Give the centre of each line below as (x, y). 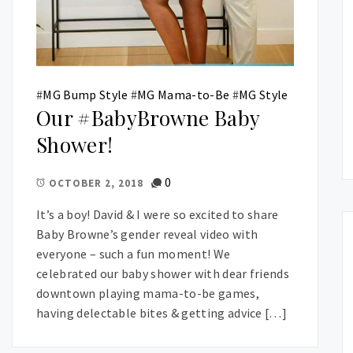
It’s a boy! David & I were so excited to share (158, 215)
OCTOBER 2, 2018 (96, 183)
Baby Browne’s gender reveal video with (147, 234)
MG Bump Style (85, 95)
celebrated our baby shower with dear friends (163, 274)
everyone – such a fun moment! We (134, 254)
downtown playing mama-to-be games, (148, 294)
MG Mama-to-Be (184, 95)
